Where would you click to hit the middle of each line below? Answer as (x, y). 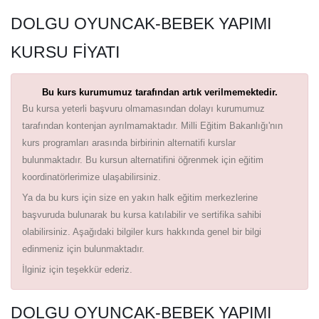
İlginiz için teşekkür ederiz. (77, 269)
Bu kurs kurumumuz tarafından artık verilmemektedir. (159, 92)
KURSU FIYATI (65, 52)
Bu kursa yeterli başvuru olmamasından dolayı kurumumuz (143, 108)
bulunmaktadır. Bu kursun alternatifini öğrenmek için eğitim (143, 159)
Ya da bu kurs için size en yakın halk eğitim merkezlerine (140, 197)
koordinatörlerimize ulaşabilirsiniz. (91, 177)
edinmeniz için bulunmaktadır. (83, 249)
